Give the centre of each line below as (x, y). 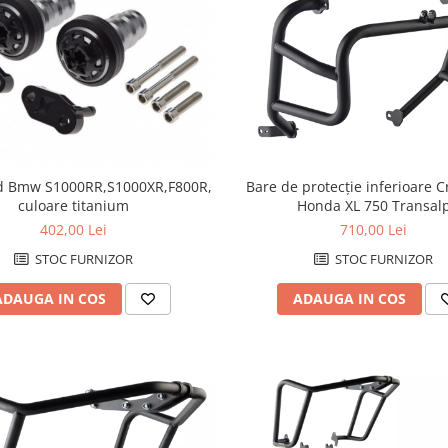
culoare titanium (74, 206)
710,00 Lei (374, 230)
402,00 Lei (74, 230)
